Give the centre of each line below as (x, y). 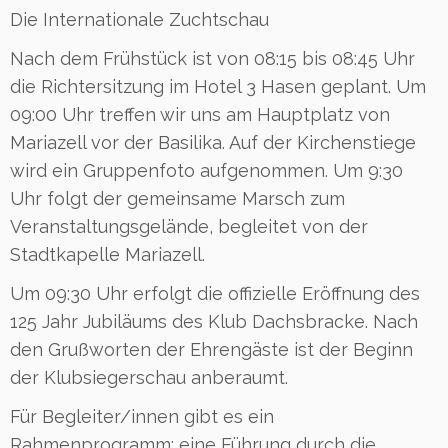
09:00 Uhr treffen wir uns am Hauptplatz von (200, 114)
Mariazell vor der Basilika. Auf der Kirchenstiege (213, 142)
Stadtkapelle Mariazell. (107, 254)
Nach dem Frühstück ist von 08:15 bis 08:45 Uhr (212, 58)
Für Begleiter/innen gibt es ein (142, 416)
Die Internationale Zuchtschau (139, 19)
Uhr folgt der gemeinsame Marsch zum (177, 198)
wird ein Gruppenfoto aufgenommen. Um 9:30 (206, 170)
